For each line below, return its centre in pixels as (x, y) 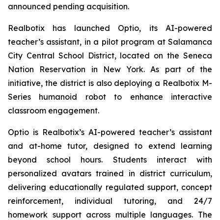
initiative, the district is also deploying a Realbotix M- (110, 83)
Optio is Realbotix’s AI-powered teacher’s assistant (110, 132)
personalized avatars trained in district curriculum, (110, 173)
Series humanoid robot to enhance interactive (110, 97)
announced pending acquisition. (69, 6)
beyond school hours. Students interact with (110, 160)
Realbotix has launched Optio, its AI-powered (110, 28)
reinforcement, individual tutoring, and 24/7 (110, 201)
